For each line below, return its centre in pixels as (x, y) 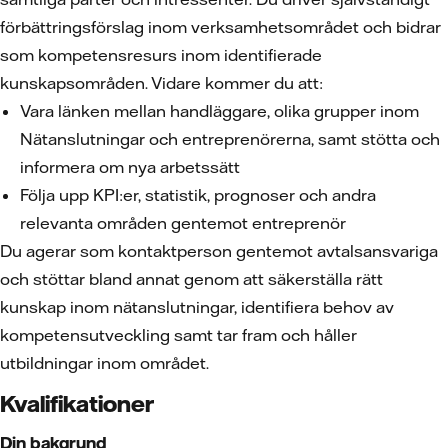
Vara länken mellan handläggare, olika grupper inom (219, 111)
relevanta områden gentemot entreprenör (183, 223)
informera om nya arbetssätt (130, 167)
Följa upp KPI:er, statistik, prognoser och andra (198, 195)
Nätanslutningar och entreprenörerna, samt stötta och (230, 139)
